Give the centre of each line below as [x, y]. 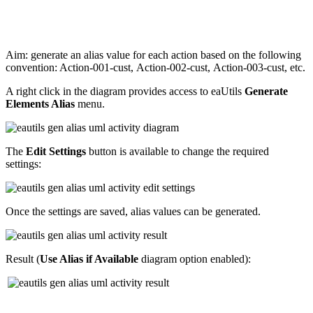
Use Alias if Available [89, 259]
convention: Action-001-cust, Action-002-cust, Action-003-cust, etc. [155, 68]
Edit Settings [56, 152]
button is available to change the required [177, 152]
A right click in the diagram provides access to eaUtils [125, 92]
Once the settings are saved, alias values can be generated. [133, 212]
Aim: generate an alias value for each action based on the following [153, 55]
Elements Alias [40, 104]
